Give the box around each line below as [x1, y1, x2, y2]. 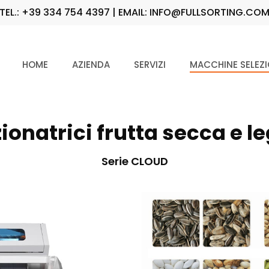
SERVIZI [134, 58, 166, 71]
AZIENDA [72, 58, 110, 71]
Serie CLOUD [101, 153, 168, 169]
